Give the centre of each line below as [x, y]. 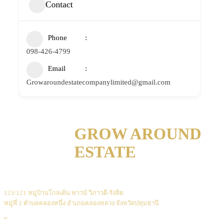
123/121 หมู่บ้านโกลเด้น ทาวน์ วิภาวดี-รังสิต [64, 193]
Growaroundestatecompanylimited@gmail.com [99, 82]
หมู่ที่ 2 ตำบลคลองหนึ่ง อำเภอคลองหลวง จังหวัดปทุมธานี [81, 203]
